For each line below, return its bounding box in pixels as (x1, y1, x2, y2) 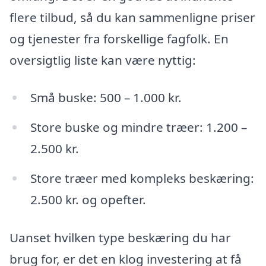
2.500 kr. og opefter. (30, 191, 146, 208)
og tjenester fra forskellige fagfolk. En (9, 30, 229, 47)
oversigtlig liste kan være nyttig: (9, 51, 196, 68)
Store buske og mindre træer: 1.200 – (30, 119, 247, 136)
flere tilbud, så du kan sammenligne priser (9, 8, 255, 26)
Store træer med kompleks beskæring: (30, 170, 254, 187)
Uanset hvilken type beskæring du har (9, 229, 231, 246)
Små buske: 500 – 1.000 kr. (30, 89, 182, 106)
